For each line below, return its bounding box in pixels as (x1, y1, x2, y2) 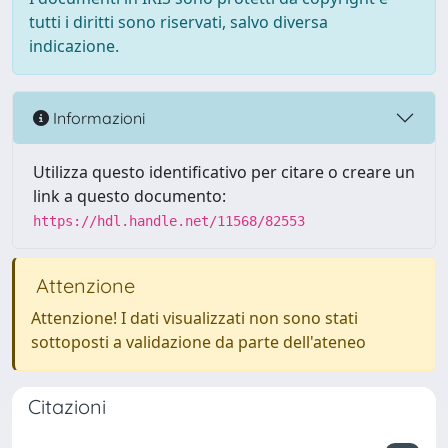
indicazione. (29, 35, 119, 57)
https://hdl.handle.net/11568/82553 (33, 213, 305, 229)
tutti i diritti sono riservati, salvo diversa (29, 11, 328, 33)
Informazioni (49, 107, 145, 128)
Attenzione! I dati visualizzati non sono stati (31, 307, 358, 329)
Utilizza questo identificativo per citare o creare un (33, 161, 415, 183)
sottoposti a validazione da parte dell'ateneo (31, 331, 366, 353)
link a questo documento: (33, 185, 226, 207)
